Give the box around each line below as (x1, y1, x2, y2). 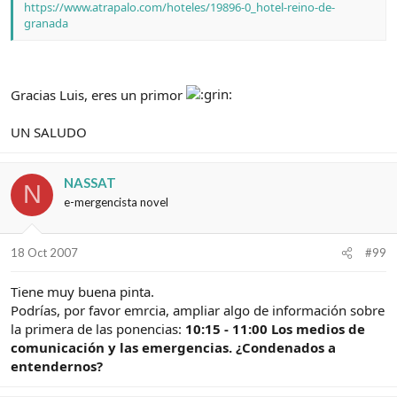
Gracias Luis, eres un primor (11, 85, 186, 104)
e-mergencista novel (64, 194, 168, 209)
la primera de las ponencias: (11, 320, 185, 339)
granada (24, 15, 68, 32)
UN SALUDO (11, 122, 87, 141)
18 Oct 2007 (11, 245, 78, 261)
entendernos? (11, 357, 103, 376)
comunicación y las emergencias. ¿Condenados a (11, 339, 336, 357)
